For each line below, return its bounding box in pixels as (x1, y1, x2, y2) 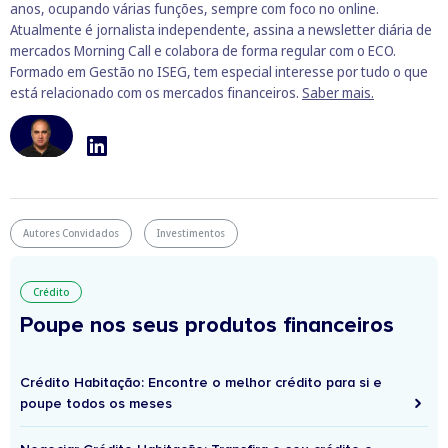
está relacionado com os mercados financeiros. (10, 82, 302, 102)
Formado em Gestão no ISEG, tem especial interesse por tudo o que (10, 61, 428, 81)
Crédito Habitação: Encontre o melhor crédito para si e (20, 373, 382, 391)
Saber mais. (302, 82, 374, 102)
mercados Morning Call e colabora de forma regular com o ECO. (10, 40, 396, 60)
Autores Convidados (23, 225, 119, 240)
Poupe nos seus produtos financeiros (20, 311, 394, 339)
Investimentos (157, 225, 225, 240)
